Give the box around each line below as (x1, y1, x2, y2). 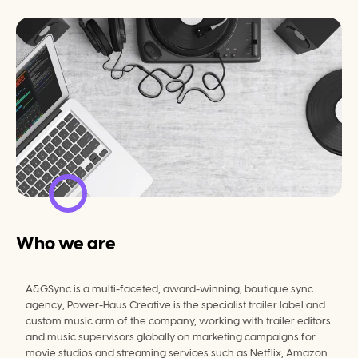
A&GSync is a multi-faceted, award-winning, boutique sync (26, 283, 313, 296)
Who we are (16, 233, 116, 255)
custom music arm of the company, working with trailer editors (26, 315, 331, 328)
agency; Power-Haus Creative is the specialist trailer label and (26, 299, 325, 312)
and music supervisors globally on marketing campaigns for (26, 331, 316, 344)
